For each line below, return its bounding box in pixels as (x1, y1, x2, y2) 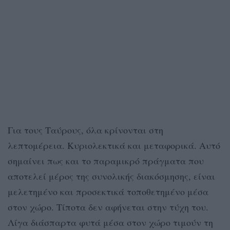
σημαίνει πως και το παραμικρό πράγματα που (8, 155, 204, 167)
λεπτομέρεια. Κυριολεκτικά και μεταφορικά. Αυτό (8, 139, 220, 152)
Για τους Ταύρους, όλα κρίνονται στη (8, 124, 163, 137)
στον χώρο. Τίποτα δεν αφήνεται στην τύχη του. (8, 201, 208, 214)
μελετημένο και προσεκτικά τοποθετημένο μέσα (8, 185, 208, 198)
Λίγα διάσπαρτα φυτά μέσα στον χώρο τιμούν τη (8, 216, 213, 229)
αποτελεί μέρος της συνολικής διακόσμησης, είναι (8, 170, 215, 183)
